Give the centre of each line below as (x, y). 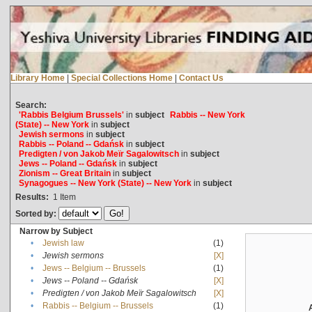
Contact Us (201, 78)
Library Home (37, 78)
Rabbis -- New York (207, 115)
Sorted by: (37, 213)
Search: (31, 105)
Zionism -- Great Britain (64, 173)
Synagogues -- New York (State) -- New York (105, 183)
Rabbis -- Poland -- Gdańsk (71, 144)
